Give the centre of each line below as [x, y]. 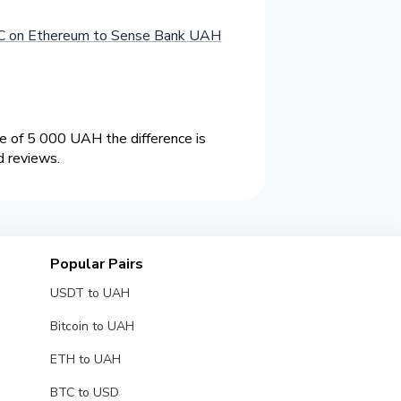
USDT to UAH [90, 294]
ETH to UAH [85, 360]
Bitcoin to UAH [92, 327]
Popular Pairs [96, 264]
